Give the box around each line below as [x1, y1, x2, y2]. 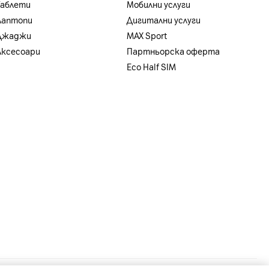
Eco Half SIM [126, 62, 176, 73]
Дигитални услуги [126, 16, 201, 26]
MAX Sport [126, 31, 167, 41]
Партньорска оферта [126, 47, 220, 57]
